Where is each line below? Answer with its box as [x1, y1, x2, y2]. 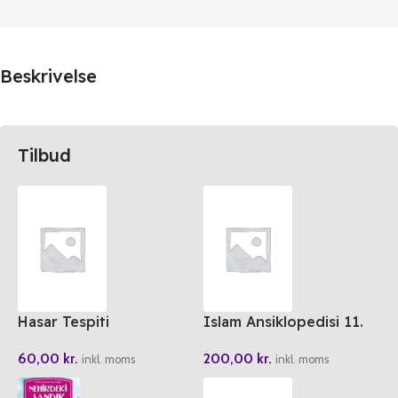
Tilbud [18, 143, 71, 166]
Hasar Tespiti [18, 312, 109, 330]
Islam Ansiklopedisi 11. [203, 312, 363, 330]
